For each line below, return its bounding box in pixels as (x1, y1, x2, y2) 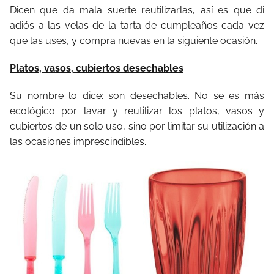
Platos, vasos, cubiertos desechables (10, 62, 183, 75)
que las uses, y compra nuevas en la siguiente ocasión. (10, 35, 257, 47)
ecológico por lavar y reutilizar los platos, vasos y (10, 105, 264, 117)
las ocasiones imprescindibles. (10, 136, 149, 148)
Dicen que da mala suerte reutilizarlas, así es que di (10, 4, 264, 17)
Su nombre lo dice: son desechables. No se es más (10, 90, 264, 102)
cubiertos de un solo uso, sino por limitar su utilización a (10, 120, 264, 133)
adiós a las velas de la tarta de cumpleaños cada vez (10, 20, 264, 32)
